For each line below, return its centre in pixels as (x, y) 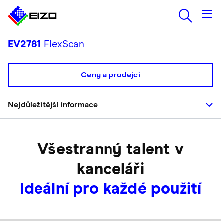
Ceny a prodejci (110, 75)
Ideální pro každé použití (110, 189)
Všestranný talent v (110, 150)
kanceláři (110, 170)
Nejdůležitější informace (53, 105)
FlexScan (63, 44)
